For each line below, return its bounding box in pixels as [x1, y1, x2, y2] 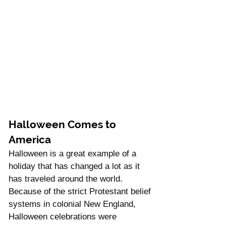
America [9, 133, 51, 146]
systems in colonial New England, [9, 199, 138, 209]
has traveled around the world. [9, 174, 128, 184]
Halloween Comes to [9, 118, 119, 131]
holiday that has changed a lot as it [9, 161, 142, 171]
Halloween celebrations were [9, 211, 119, 221]
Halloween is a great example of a [9, 148, 139, 158]
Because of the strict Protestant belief [9, 186, 153, 196]
